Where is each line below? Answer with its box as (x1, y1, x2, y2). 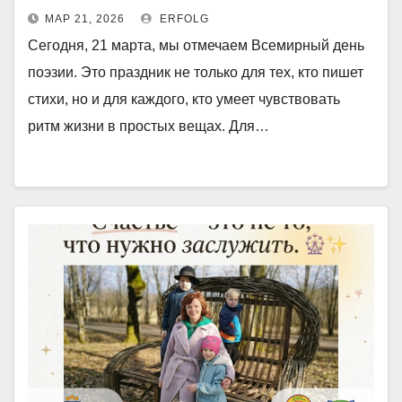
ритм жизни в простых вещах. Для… (28, 118, 269, 134)
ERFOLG (156, 13, 209, 25)
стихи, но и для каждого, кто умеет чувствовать (28, 92, 340, 107)
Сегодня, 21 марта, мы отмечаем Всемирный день (28, 38, 364, 53)
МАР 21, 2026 (45, 13, 125, 25)
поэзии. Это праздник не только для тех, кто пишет (28, 65, 363, 80)
